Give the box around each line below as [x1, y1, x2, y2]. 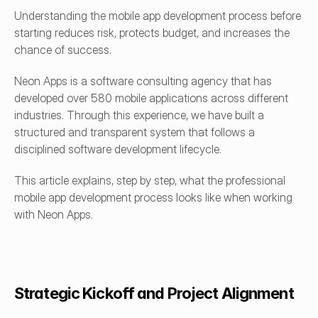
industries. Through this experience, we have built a [14, 108, 264, 122]
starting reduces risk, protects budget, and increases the [14, 26, 290, 40]
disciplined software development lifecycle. [14, 142, 221, 156]
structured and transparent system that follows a [14, 125, 255, 139]
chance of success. [14, 43, 111, 57]
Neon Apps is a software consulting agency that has [14, 74, 272, 88]
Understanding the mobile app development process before [14, 9, 301, 23]
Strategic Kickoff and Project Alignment [14, 284, 294, 302]
